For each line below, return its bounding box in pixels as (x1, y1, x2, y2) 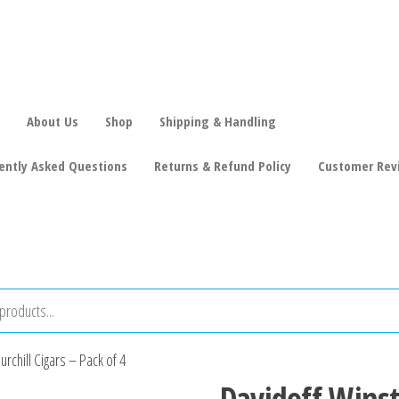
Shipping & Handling (159, 112, 280, 131)
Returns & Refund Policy (153, 157, 291, 175)
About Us (26, 112, 78, 131)
